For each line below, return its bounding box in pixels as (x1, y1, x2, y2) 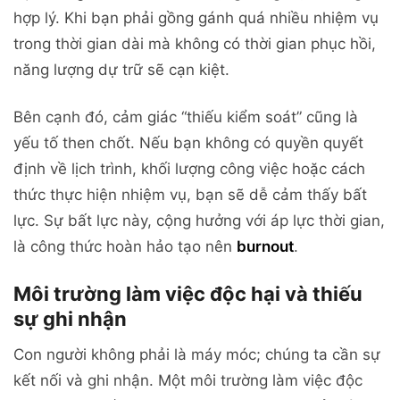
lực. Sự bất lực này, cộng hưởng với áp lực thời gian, (13, 212, 385, 230)
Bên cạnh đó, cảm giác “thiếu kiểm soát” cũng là (13, 108, 358, 127)
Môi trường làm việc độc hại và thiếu (13, 282, 362, 306)
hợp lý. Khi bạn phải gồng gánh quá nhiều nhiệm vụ (13, 9, 379, 27)
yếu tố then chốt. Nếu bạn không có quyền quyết (13, 134, 363, 153)
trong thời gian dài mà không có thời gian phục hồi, (13, 35, 376, 53)
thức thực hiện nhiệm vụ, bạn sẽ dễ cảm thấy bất (13, 186, 367, 204)
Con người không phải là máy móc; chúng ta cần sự (13, 346, 380, 364)
